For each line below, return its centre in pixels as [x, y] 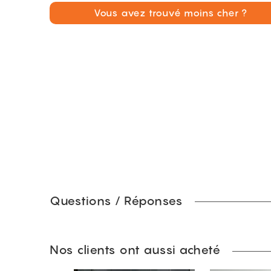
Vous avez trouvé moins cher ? [171, 13]
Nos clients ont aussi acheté [135, 250]
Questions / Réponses [116, 201]
